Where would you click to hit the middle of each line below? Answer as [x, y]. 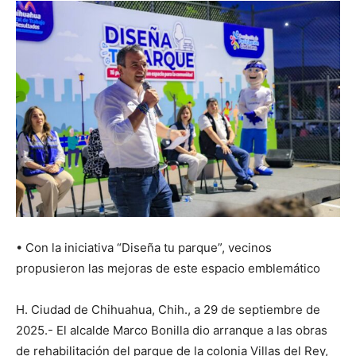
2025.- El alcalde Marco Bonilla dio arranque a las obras [172, 331]
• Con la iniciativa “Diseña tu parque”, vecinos [144, 248]
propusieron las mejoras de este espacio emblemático [168, 269]
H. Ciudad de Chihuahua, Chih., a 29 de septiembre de [168, 310]
